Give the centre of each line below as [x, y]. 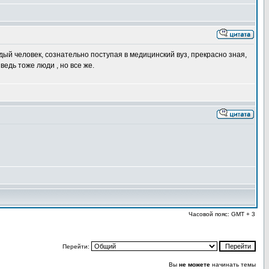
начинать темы [233, 264]
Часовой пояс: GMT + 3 [222, 214]
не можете [195, 264]
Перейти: [77, 246]
